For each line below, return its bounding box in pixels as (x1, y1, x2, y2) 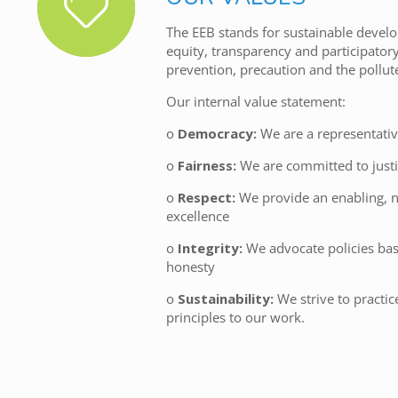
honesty (165, 257, 215, 275)
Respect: (177, 187, 239, 206)
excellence (165, 206, 229, 225)
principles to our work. (165, 307, 305, 326)
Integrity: (177, 238, 243, 257)
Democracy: (177, 123, 257, 142)
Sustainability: (177, 289, 274, 307)
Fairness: (177, 155, 236, 174)
